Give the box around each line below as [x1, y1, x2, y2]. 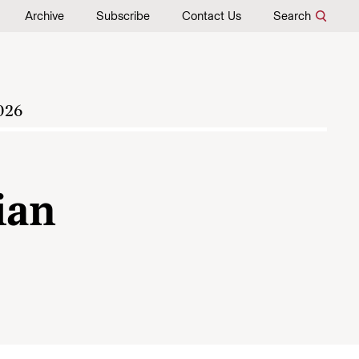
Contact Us [182, 9, 241, 23]
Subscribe [96, 9, 150, 23]
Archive [25, 9, 64, 23]
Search [273, 9, 311, 23]
